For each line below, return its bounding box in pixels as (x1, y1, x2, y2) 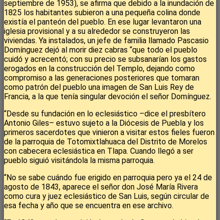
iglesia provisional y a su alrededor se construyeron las (4, 27, 190, 36)
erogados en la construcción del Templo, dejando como (4, 64, 195, 74)
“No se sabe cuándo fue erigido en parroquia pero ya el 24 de (4, 173, 212, 183)
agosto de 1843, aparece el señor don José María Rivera (4, 182, 198, 192)
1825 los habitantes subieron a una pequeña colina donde (4, 8, 200, 18)
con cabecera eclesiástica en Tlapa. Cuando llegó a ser (4, 146, 193, 156)
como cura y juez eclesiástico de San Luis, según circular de (4, 192, 209, 201)
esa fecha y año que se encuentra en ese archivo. (4, 201, 173, 211)
